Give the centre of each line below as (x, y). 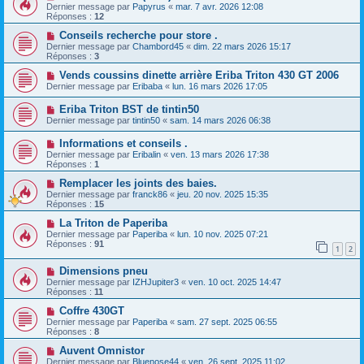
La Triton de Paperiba (113, 223)
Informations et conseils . (123, 144)
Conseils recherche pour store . (138, 36)
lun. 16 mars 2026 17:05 (220, 87)
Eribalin (147, 155)
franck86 (150, 195)
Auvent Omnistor (102, 350)
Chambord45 (158, 47)
